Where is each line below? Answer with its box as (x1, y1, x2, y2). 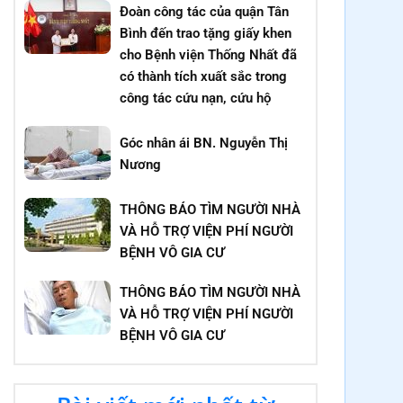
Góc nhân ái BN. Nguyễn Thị (120, 134, 289, 151)
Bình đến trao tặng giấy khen (120, 24, 292, 41)
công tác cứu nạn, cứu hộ (120, 89, 272, 106)
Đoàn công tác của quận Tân (120, 3, 290, 20)
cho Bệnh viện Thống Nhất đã (120, 46, 298, 63)
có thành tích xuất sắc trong (120, 67, 288, 85)
